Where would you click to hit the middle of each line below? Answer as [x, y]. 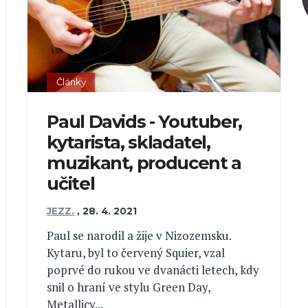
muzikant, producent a [144, 162]
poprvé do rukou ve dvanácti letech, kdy [153, 270]
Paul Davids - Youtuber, [145, 121]
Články [71, 82]
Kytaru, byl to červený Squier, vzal [136, 253]
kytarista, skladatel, [129, 142]
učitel [71, 183]
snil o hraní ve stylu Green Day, [129, 287]
